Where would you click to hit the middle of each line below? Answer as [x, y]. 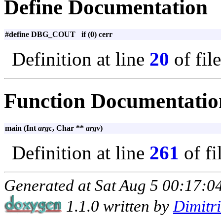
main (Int [21, 128]
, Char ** [69, 128]
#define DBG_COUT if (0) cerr [59, 34]
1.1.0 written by [118, 206]
